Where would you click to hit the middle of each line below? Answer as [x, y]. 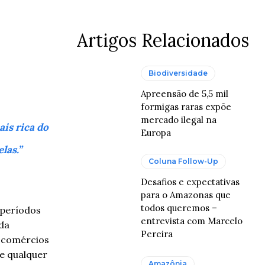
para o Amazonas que [186, 195]
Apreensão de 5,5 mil [185, 94]
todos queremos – [179, 208]
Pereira [157, 234]
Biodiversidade [178, 73]
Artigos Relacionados [163, 40]
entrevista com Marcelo [192, 221]
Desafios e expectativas [190, 182]
